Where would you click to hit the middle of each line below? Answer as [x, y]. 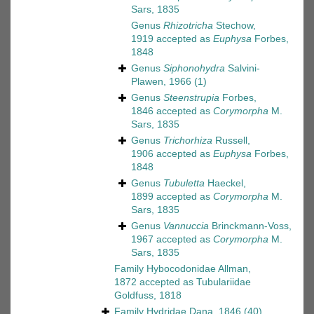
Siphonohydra [194, 68]
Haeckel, [225, 183]
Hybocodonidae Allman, [199, 269]
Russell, [231, 141]
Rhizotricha [188, 26]
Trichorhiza [188, 141]
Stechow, [234, 26]
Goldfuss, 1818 [148, 295]
